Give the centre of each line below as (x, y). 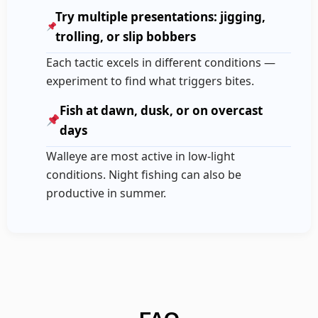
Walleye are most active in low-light (141, 157)
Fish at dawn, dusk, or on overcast (161, 110)
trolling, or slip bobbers (126, 36)
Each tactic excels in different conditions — (161, 63)
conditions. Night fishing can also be (144, 175)
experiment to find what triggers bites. (150, 81)
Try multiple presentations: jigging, (161, 16)
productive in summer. (106, 193)
